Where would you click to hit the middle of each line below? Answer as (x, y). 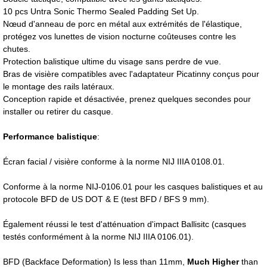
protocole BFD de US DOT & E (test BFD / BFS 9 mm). (106, 199)
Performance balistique (50, 136)
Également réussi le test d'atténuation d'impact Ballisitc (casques (125, 224)
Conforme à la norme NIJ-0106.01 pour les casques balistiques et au (133, 187)
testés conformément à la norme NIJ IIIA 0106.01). (98, 237)
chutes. (17, 49)
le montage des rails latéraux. (59, 86)
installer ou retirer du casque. (58, 111)
